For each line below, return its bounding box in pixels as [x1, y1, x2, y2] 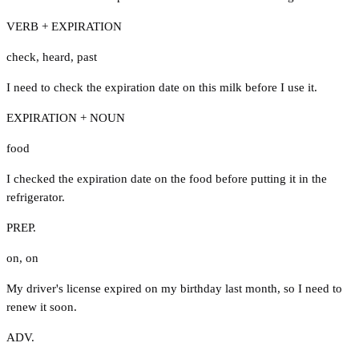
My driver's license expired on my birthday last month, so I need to [6, 281, 342, 295]
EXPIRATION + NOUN [6, 111, 125, 124]
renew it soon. [6, 300, 77, 313]
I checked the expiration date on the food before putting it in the [6, 171, 327, 185]
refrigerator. [6, 190, 65, 204]
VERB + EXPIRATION [6, 19, 122, 33]
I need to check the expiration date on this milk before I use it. [6, 80, 317, 94]
